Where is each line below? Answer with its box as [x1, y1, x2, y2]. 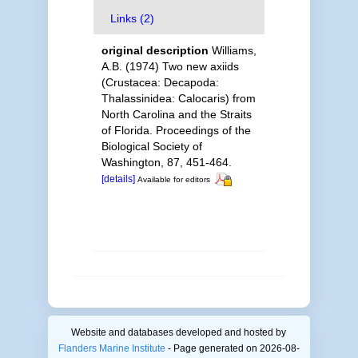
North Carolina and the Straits [101, 107, 252, 121]
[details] [101, 173, 135, 185]
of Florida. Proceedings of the [101, 123, 251, 137]
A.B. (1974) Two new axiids [101, 59, 239, 73]
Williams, [211, 43, 257, 57]
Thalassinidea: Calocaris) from [101, 91, 256, 105]
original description [101, 43, 209, 57]
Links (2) [109, 11, 154, 25]
